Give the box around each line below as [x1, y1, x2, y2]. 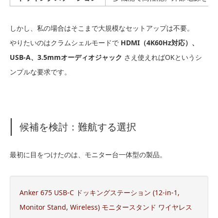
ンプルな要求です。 [10, 67, 71, 77]
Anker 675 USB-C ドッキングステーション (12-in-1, [19, 188, 180, 198]
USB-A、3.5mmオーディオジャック [10, 53, 122, 62]
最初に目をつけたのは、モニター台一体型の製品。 [10, 150, 166, 160]
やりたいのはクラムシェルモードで [10, 38, 121, 48]
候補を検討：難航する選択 [19, 120, 136, 134]
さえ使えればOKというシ [122, 53, 202, 62]
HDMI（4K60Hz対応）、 [121, 38, 199, 48]
